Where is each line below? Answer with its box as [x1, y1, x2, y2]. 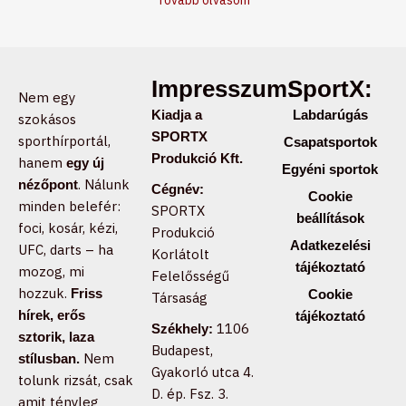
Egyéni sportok [282, 161, 379, 178]
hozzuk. [18, 285, 71, 303]
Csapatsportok [283, 134, 377, 150]
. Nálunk [78, 176, 130, 194]
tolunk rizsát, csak [18, 372, 133, 390]
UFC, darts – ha [18, 241, 113, 259]
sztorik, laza [18, 329, 94, 345]
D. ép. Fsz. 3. [151, 385, 229, 403]
